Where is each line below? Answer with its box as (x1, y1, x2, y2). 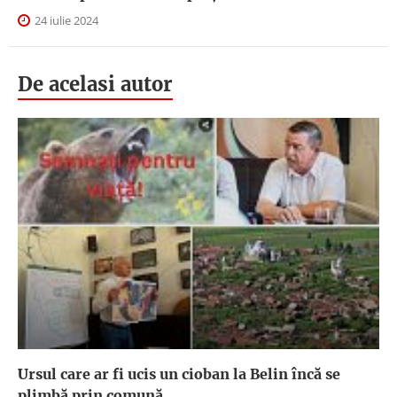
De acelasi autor (18, 72, 173, 97)
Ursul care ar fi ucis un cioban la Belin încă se (18, 364, 340, 383)
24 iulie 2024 (32, 12, 98, 29)
